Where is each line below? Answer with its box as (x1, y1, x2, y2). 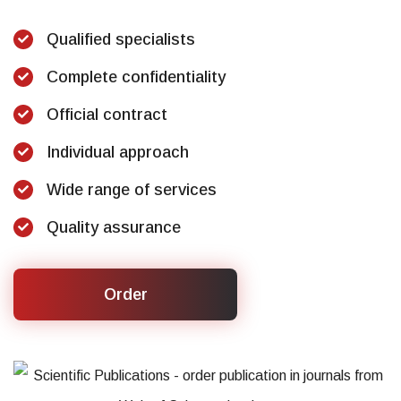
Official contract (47, 106, 167, 124)
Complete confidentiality (47, 68, 226, 86)
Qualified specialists (47, 30, 195, 48)
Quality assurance (47, 218, 181, 236)
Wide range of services (47, 181, 217, 199)
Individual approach (47, 143, 189, 161)
